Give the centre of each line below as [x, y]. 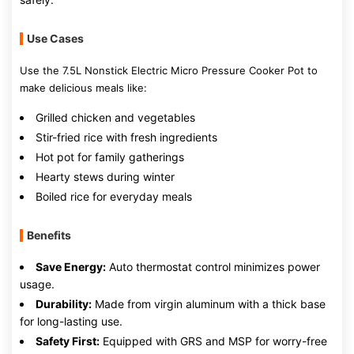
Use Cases [55, 38]
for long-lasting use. [71, 321]
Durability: [64, 304]
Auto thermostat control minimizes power [213, 267]
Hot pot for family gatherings [110, 157]
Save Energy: [71, 267]
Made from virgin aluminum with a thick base [209, 304]
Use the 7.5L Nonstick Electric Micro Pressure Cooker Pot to [169, 70]
